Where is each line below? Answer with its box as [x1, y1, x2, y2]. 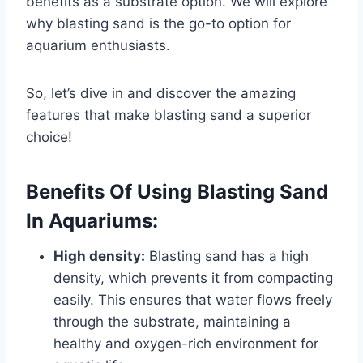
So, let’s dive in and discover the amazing [26, 85, 296, 102]
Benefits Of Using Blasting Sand [26, 180, 328, 204]
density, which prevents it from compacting [53, 270, 333, 287]
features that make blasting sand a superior [26, 107, 311, 124]
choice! [26, 129, 72, 146]
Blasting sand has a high [145, 248, 309, 265]
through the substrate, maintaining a [53, 314, 291, 331]
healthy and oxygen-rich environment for [53, 335, 318, 352]
